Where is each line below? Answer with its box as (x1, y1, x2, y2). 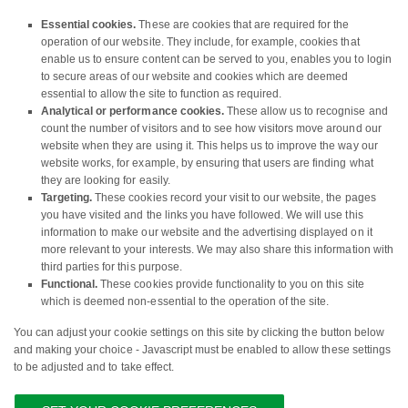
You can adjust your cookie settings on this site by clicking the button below (14, 326, 384, 340)
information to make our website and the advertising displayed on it (41, 226, 372, 240)
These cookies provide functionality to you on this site (97, 278, 364, 291)
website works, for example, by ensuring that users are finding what (41, 157, 373, 170)
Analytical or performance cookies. (41, 105, 224, 118)
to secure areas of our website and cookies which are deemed (41, 70, 349, 84)
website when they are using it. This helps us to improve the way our (41, 139, 378, 153)
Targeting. (41, 191, 93, 205)
